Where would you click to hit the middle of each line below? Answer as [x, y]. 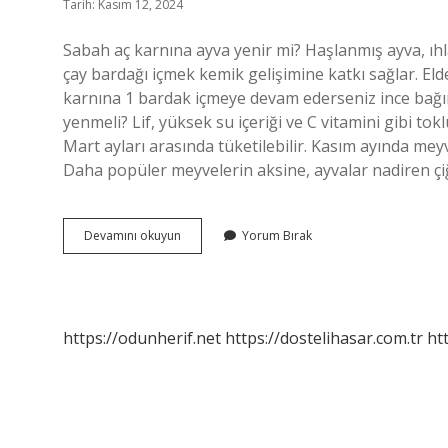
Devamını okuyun [132, 235]
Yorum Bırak [277, 235]
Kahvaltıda [209, 234]
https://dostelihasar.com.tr [324, 338]
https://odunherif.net [142, 338]
